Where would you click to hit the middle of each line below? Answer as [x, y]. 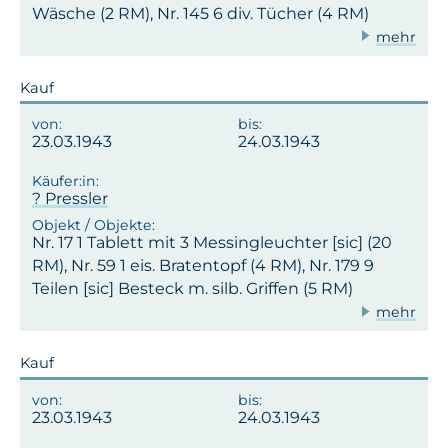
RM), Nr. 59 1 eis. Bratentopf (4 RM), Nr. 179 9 [203, 266]
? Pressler [70, 198]
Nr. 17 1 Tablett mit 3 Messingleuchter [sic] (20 [212, 243]
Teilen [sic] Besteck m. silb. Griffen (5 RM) [192, 289]
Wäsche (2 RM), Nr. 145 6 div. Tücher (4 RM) [200, 13]
